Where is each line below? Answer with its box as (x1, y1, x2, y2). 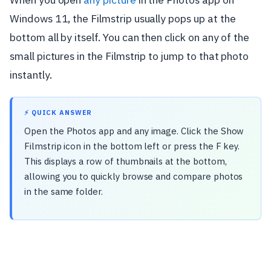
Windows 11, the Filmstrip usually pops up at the (10, 11, 236, 25)
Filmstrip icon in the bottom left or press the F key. (24, 140, 240, 152)
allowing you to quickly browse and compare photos (24, 171, 243, 182)
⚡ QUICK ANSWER (24, 108, 93, 117)
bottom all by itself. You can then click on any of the (10, 30, 250, 44)
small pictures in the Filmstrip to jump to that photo (10, 49, 249, 63)
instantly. (10, 68, 52, 82)
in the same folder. (24, 186, 103, 197)
